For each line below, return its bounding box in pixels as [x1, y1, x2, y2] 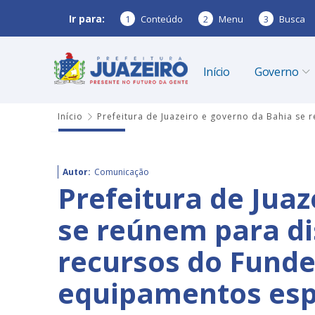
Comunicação [94, 166, 149, 178]
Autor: [63, 166, 91, 178]
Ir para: [69, 11, 105, 25]
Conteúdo [141, 12, 183, 25]
